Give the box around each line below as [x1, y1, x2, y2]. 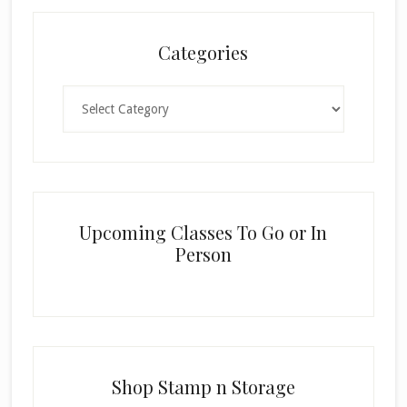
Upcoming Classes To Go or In [79, 220, 328, 245]
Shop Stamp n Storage [111, 374, 295, 400]
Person [174, 242, 232, 267]
